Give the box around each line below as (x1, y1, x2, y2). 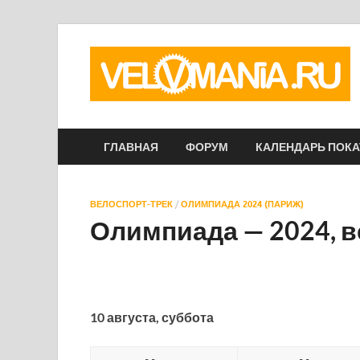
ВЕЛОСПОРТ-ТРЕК (90, 198, 173, 210)
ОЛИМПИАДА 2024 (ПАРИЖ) (181, 198, 304, 210)
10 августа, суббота (90, 309, 214, 325)
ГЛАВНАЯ (104, 140, 158, 153)
